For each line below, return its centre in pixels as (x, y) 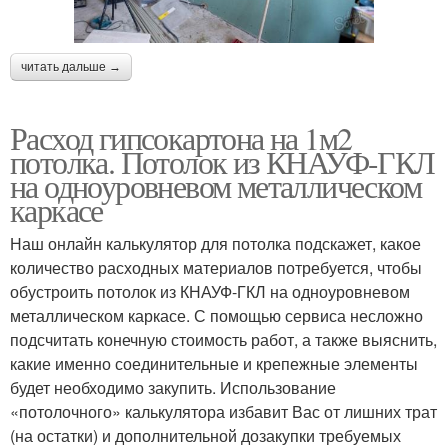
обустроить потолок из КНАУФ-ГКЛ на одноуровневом (210, 292)
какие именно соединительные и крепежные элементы (214, 364)
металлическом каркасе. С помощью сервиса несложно (216, 316)
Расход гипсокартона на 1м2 (181, 138)
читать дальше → (71, 67)
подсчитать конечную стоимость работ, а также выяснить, (223, 340)
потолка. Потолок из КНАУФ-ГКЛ (222, 162)
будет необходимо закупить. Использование (173, 388)
